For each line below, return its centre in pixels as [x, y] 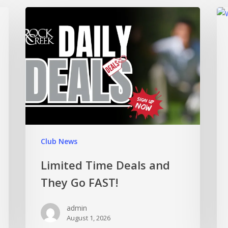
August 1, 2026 [89, 218]
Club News [59, 141]
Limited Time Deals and [106, 165]
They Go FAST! [80, 182]
